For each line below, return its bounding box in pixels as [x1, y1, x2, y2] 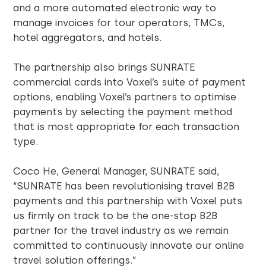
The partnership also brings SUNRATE [13, 61, 195, 73]
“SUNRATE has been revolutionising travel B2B [13, 179, 235, 192]
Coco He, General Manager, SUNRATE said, [13, 164, 220, 177]
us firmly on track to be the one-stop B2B [13, 209, 218, 221]
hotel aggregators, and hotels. [13, 31, 162, 43]
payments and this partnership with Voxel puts [13, 194, 243, 207]
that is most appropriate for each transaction [13, 120, 240, 132]
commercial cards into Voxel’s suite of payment [13, 75, 246, 88]
